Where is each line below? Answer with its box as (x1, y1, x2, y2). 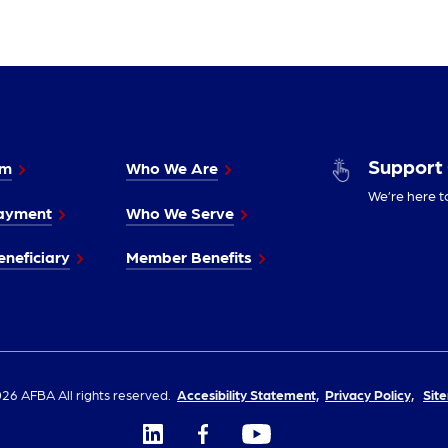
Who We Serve (125, 202, 234, 222)
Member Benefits (125, 246, 252, 266)
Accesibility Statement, (177, 385, 319, 402)
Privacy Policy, (325, 385, 414, 402)
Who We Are (125, 158, 218, 178)
